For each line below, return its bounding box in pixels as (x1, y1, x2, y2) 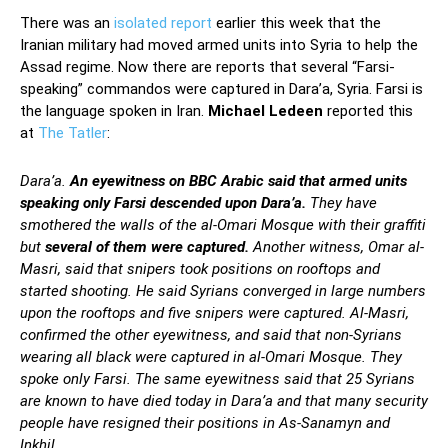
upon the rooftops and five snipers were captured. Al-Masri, (20, 303, 409, 322)
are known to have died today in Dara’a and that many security (20, 391, 428, 410)
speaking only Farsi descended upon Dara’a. (20, 193, 306, 212)
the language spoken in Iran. (20, 101, 208, 120)
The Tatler (38, 123, 107, 142)
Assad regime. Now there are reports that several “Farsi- (20, 57, 395, 76)
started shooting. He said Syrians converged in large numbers (20, 281, 426, 300)
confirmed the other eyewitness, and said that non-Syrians (20, 325, 402, 344)
